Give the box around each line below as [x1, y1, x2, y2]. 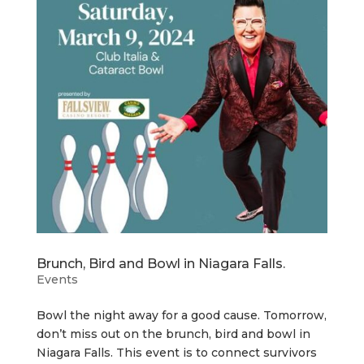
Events [36, 271, 78, 287]
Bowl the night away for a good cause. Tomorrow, [36, 307, 327, 323]
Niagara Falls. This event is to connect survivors [36, 344, 317, 360]
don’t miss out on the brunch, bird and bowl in [36, 326, 310, 341]
